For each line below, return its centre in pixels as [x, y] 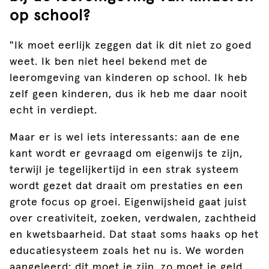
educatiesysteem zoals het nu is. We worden [127, 251]
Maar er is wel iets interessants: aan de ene [125, 137]
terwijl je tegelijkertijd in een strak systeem [124, 170]
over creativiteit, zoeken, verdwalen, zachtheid [133, 218]
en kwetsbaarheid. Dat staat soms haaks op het [134, 234]
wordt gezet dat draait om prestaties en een [126, 186]
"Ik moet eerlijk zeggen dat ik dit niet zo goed [131, 45]
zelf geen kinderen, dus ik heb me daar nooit [128, 94]
